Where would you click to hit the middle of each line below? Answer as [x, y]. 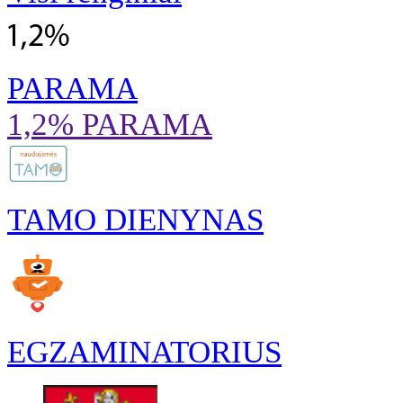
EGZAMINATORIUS [144, 352]
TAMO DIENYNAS [135, 220]
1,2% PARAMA [110, 125]
